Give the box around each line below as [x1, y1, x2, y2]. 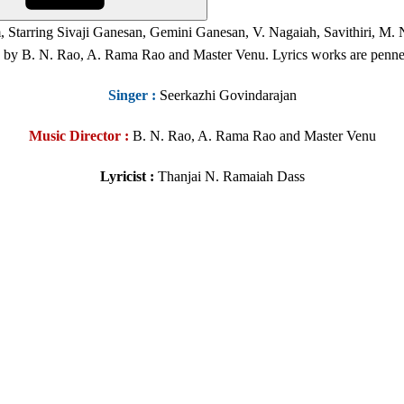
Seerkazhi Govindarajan [155, 87, 297, 104]
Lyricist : [99, 169, 154, 185]
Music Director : [28, 128, 129, 144]
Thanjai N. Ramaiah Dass [153, 169, 305, 185]
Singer [107, 87, 151, 104]
